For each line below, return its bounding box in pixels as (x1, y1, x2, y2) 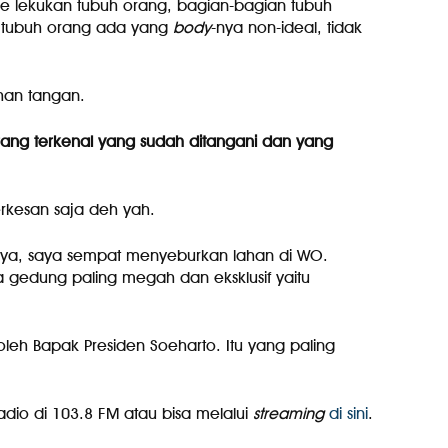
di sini (328, 404, 368, 423)
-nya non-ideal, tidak (210, 18, 362, 37)
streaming (252, 404, 324, 423)
